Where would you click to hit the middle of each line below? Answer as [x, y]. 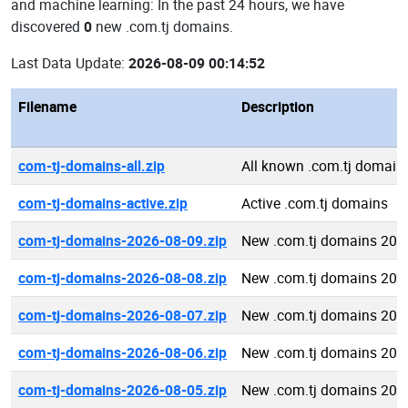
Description [278, 107]
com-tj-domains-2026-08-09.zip [122, 240]
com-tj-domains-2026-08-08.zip [122, 278]
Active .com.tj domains [315, 203]
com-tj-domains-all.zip [92, 166]
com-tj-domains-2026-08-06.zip [122, 352]
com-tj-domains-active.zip [103, 203]
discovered [47, 26]
